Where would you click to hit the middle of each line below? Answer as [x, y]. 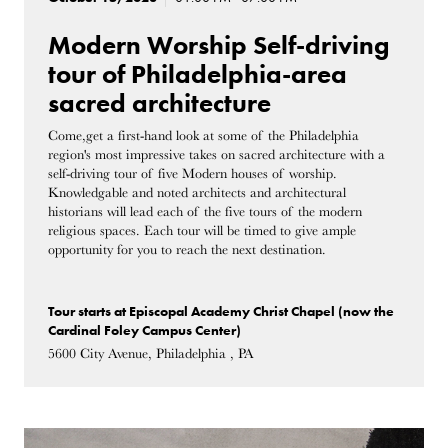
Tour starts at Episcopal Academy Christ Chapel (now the [221, 312]
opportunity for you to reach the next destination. [187, 249]
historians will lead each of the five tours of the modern [205, 211]
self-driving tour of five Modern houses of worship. [193, 173]
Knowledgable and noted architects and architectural [197, 192]
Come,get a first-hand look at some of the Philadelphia [204, 135]
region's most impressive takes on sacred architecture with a [217, 154]
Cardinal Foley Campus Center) [145, 331]
